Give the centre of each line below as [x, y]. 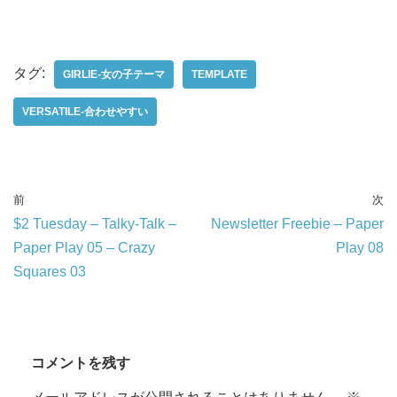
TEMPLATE [219, 74]
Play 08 [360, 247]
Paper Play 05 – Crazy [84, 247]
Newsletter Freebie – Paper [297, 223]
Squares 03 [50, 271]
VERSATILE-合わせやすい [85, 111]
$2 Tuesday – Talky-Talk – [95, 223]
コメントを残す [81, 362]
